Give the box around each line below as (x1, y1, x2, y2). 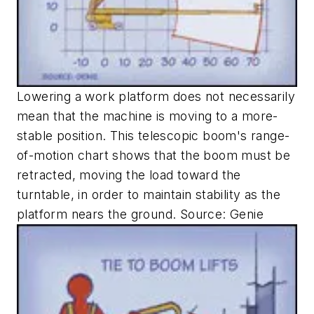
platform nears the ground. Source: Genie (17, 206, 264, 221)
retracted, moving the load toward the (17, 167, 241, 182)
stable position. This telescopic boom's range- (17, 128, 290, 143)
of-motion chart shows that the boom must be (17, 147, 291, 163)
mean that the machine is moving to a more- (17, 108, 278, 123)
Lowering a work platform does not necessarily (17, 88, 295, 104)
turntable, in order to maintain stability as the (17, 186, 281, 202)
